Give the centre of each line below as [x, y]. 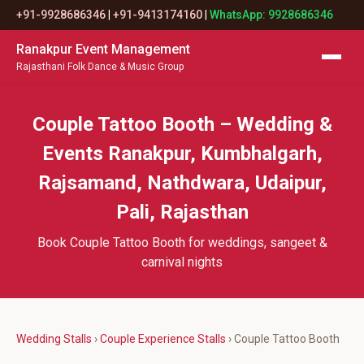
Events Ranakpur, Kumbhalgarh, [182, 154]
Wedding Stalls [54, 339]
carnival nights [182, 262]
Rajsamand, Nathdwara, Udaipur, [182, 183]
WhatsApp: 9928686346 [271, 15]
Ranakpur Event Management [103, 49]
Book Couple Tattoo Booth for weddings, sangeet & [182, 243]
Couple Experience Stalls [163, 339]
